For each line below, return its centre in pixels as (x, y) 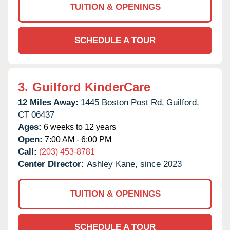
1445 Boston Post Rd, (122, 102)
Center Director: (52, 164)
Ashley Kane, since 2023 (134, 164)
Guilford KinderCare (91, 87)
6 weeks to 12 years (79, 127)
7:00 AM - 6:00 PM (77, 139)
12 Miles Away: (48, 102)
